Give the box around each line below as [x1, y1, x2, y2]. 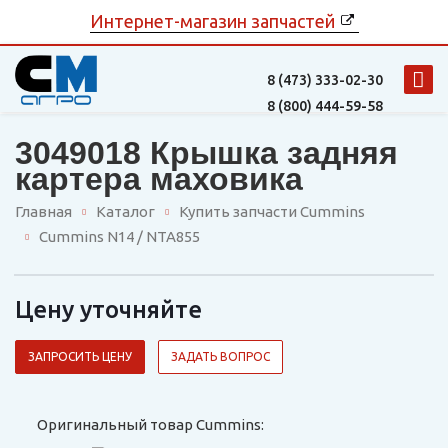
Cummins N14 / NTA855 [39, 228, 200, 246]
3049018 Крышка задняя [15, 135, 398, 171]
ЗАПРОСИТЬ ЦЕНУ [28, 350, 132, 364]
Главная [15, 203, 72, 220]
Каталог [96, 203, 155, 220]
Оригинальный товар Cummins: [36, 416, 264, 434]
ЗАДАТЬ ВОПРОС [171, 350, 270, 364]
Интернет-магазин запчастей [89, 11, 335, 31]
